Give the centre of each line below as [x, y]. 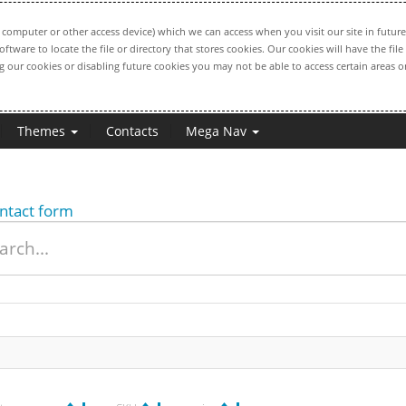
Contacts [132, 131]
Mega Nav [218, 131]
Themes [43, 131]
